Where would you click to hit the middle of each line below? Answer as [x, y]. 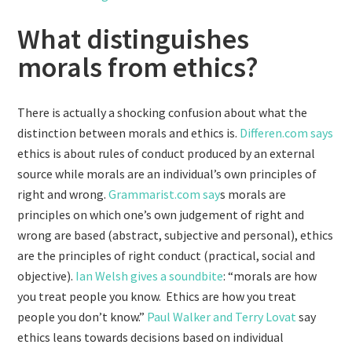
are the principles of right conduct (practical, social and [167, 255]
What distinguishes [134, 39]
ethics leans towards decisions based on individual [151, 337]
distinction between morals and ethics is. [129, 133]
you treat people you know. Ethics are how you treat [157, 296]
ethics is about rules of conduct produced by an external [167, 153]
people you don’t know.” [82, 317]
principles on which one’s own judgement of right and [161, 214]
